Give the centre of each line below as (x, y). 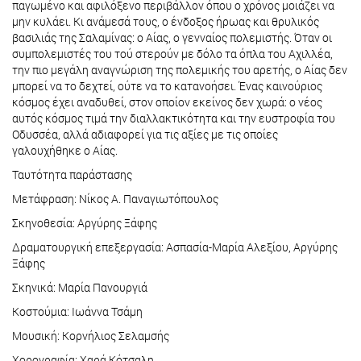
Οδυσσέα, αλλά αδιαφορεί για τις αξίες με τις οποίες (145, 135)
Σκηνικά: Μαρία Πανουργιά (80, 288)
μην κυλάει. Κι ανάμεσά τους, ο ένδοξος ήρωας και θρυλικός (166, 22)
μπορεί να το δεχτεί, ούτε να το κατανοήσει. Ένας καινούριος (167, 86)
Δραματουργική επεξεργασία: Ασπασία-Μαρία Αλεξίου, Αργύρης (175, 247)
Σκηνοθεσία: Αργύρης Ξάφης (85, 223)
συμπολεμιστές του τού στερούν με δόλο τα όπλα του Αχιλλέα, (172, 54)
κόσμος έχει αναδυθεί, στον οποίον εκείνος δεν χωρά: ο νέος (167, 102)
